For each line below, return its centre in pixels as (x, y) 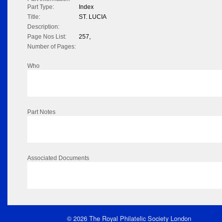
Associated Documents (58, 158)
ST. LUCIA (93, 17)
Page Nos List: (47, 37)
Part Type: (41, 7)
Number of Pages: (52, 47)
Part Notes (41, 112)
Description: (43, 27)
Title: (34, 17)
